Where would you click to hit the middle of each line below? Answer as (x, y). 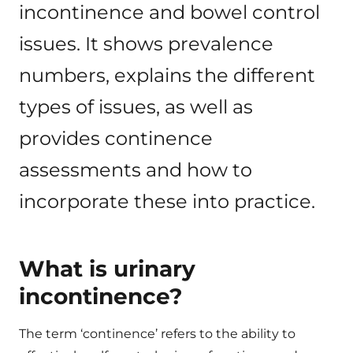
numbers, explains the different (167, 75)
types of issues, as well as (136, 107)
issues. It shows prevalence (146, 44)
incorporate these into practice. (167, 201)
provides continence (116, 138)
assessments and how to (136, 170)
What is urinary (107, 269)
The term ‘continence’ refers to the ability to (157, 334)
